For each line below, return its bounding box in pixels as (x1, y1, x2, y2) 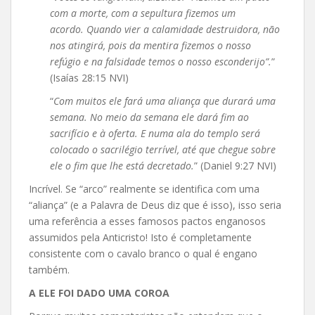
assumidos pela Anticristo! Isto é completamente (29, 230, 252, 244)
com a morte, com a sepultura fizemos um (50, 6, 236, 20)
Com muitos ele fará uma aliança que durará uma (53, 94, 276, 108)
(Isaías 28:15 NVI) (50, 70, 129, 84)
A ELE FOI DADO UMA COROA (29, 285, 169, 300)
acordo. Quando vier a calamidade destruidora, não (50, 22, 280, 36)
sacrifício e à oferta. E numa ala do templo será (50, 126, 260, 140)
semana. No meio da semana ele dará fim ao (50, 110, 249, 124)
